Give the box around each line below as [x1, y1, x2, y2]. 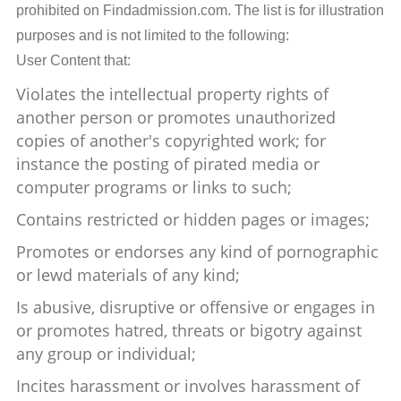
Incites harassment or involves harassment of [16, 375, 361, 397]
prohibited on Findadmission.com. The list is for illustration [16, 3, 385, 18]
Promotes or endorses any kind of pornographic [16, 241, 380, 262]
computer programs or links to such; [16, 176, 293, 198]
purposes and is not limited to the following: [16, 28, 290, 43]
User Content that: [16, 53, 132, 68]
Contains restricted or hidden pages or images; [16, 209, 371, 230]
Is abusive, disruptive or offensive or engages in [16, 296, 376, 318]
